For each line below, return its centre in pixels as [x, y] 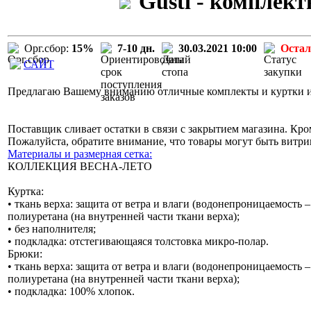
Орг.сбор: [47, 48]
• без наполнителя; [52, 228]
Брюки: [25, 253]
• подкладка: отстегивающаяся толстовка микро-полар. [138, 241]
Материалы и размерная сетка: [80, 153]
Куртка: [26, 191]
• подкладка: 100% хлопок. [71, 291]
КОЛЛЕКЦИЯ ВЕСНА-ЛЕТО [80, 166]
